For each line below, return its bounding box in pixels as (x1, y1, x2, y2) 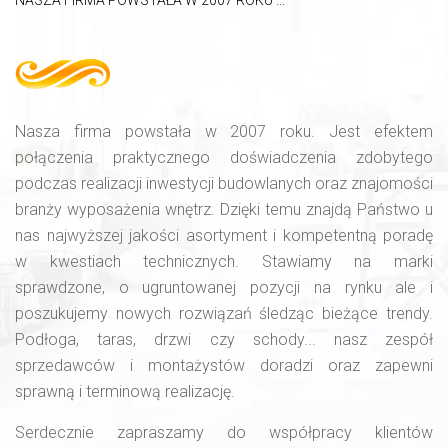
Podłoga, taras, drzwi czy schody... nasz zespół (15, 330, 433, 349)
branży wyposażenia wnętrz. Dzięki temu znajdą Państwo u (15, 200, 433, 219)
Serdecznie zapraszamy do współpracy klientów (15, 423, 433, 442)
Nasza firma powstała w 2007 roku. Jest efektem (15, 122, 433, 141)
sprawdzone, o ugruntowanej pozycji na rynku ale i (15, 278, 433, 297)
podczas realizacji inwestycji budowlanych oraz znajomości (15, 174, 433, 193)
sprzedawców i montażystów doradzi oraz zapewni (15, 356, 433, 375)
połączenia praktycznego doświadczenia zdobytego (15, 148, 433, 167)
